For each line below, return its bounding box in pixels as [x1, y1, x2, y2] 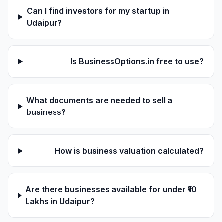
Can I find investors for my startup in [26, 6, 169, 16]
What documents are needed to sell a [26, 95, 173, 106]
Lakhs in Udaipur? [25, 196, 95, 207]
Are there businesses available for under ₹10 [25, 184, 197, 195]
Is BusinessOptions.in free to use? [70, 56, 204, 67]
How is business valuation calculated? [55, 146, 204, 156]
